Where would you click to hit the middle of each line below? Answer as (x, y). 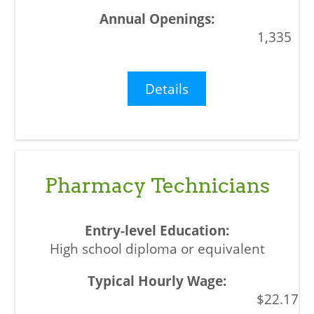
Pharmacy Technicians (157, 186)
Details (167, 89)
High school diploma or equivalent (157, 249)
